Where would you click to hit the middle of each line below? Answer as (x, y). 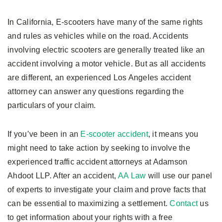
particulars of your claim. (52, 105)
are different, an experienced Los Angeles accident (99, 77)
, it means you (173, 134)
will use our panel (179, 175)
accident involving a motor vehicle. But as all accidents (107, 63)
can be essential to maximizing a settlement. (89, 203)
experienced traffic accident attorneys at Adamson (98, 162)
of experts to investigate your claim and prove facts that (107, 189)
